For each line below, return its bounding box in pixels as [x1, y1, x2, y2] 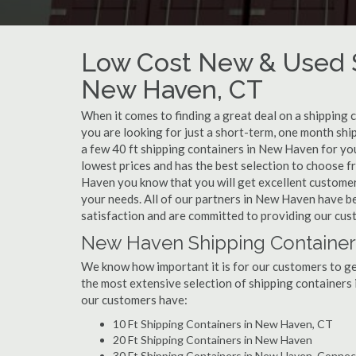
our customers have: [81, 292, 188, 307]
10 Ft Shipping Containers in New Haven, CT [113, 317, 333, 331]
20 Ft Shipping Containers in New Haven [113, 333, 312, 346]
